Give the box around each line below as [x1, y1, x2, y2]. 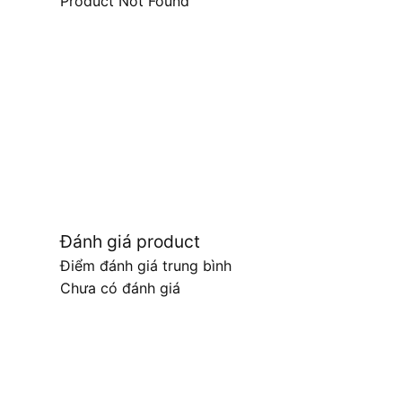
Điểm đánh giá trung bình [59, 256, 232, 275]
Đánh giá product [60, 230, 200, 252]
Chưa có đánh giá [59, 278, 180, 297]
